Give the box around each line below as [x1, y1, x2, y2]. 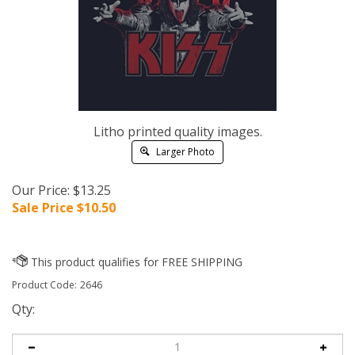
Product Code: [12, 278, 77, 292]
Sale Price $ [12, 199, 84, 216]
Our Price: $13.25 [12, 181, 111, 199]
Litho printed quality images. [93, 123, 262, 140]
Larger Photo [154, 145, 215, 158]
